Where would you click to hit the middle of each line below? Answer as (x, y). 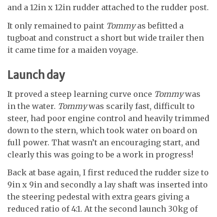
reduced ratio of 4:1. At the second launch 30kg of (102, 209)
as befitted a (159, 26)
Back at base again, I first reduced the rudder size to (108, 173)
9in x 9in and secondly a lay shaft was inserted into (108, 185)
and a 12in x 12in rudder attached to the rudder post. (108, 7)
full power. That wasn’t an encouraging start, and (103, 142)
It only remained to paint (57, 26)
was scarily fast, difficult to (141, 106)
